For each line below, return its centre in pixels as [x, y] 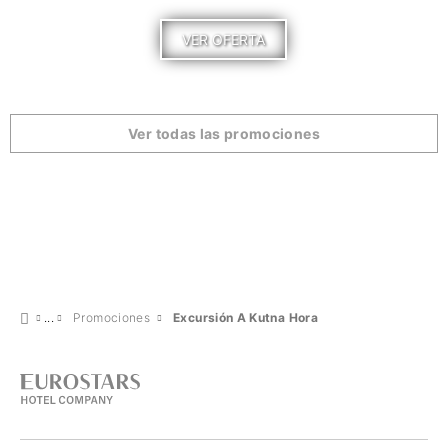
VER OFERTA [223, 39]
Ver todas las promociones [224, 133]
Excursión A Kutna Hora [245, 317]
